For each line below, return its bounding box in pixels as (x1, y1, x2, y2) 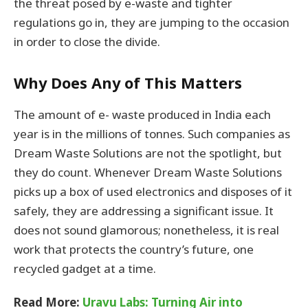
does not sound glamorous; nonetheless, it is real (14, 222, 279, 239)
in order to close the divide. (14, 34, 160, 50)
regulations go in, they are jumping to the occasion (14, 14, 289, 31)
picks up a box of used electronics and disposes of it (14, 184, 292, 200)
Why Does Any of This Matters (14, 72, 242, 93)
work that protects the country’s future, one (14, 241, 254, 258)
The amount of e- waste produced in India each (14, 107, 271, 123)
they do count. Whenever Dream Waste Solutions (14, 164, 282, 181)
